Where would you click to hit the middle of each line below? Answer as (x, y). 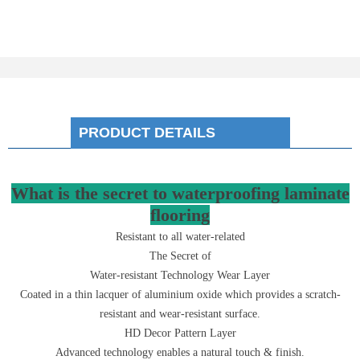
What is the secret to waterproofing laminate (180, 193)
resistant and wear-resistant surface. (180, 314)
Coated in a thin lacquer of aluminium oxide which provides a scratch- (180, 295)
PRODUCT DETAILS (149, 133)
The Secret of (180, 256)
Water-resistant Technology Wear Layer (180, 275)
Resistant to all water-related (180, 237)
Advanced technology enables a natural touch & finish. (180, 352)
